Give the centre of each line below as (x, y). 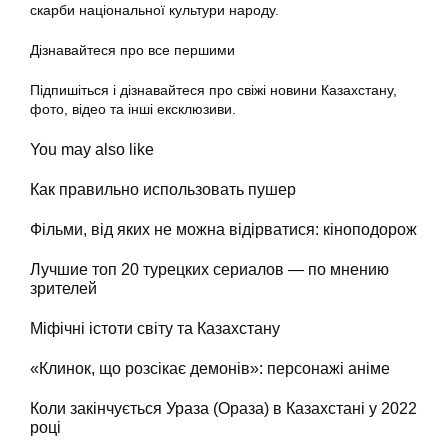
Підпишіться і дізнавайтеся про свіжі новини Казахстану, (213, 90)
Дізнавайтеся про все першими (132, 50)
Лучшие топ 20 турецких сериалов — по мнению (209, 269)
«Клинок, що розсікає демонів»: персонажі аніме (210, 368)
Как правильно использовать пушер (163, 189)
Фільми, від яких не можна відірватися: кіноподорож (223, 229)
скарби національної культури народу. (154, 10)
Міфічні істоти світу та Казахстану (155, 328)
